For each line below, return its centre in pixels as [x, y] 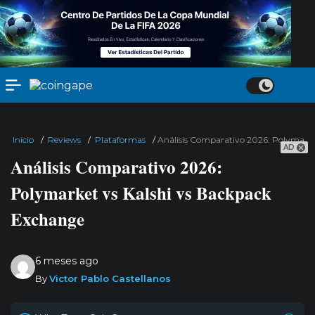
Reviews [64, 140]
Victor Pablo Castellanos [110, 278]
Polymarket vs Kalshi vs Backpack [141, 193]
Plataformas [120, 140]
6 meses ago [67, 261]
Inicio [23, 140]
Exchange [47, 219]
